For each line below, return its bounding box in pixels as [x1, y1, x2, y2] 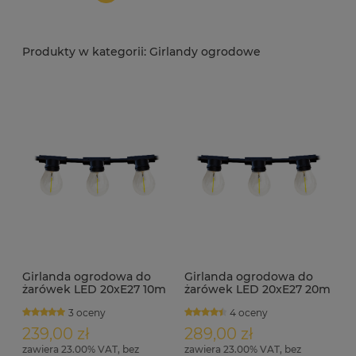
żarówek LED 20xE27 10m [22, 281, 166, 296]
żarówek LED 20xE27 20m [184, 281, 331, 296]
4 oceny [230, 306, 269, 319]
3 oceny [68, 306, 106, 319]
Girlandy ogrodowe [146, 44, 261, 60]
